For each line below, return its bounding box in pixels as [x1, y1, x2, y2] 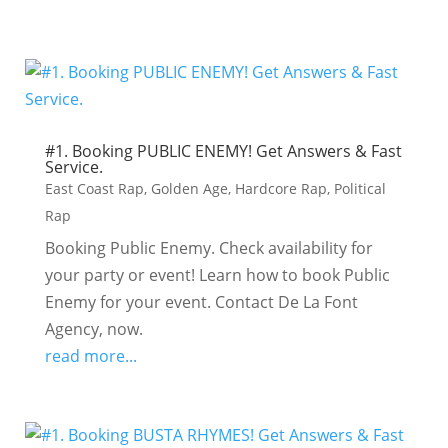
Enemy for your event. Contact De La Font [44, 291, 358, 313]
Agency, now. [44, 318, 143, 340]
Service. [44, 156, 103, 178]
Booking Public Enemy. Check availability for [44, 237, 373, 259]
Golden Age [150, 179, 228, 198]
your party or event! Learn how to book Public [44, 264, 390, 286]
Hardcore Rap [234, 179, 327, 198]
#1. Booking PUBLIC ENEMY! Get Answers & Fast [44, 140, 402, 162]
